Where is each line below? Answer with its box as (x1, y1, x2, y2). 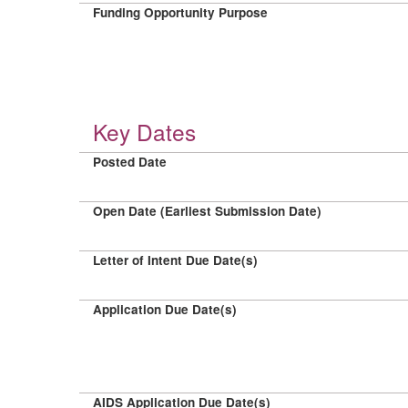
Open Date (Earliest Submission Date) (93, 202, 321, 219)
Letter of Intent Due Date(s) (93, 251, 258, 269)
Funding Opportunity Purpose (93, 4, 268, 21)
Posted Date (93, 153, 167, 170)
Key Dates (93, 116, 196, 148)
